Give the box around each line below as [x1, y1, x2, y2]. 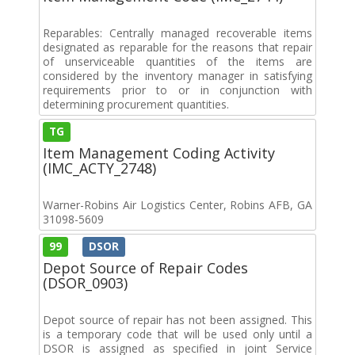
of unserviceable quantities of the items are [43, 53, 312, 69]
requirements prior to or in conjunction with [43, 82, 312, 97]
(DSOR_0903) [43, 273, 128, 292]
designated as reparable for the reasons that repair [43, 39, 312, 55]
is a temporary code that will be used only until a [43, 326, 312, 342]
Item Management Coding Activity [43, 143, 275, 162]
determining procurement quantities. [43, 96, 229, 112]
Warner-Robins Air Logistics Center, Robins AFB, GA [43, 197, 312, 212]
